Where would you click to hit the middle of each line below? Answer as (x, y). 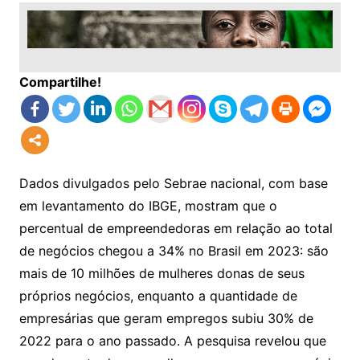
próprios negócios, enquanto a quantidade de (158, 295)
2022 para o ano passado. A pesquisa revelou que (172, 340)
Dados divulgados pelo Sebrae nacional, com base (173, 183)
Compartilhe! (60, 82)
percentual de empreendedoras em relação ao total (176, 228)
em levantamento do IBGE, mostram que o (148, 205)
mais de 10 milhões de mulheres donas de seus (162, 273)
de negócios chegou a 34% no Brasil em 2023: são (174, 250)
